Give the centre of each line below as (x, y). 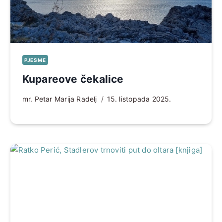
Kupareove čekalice (73, 79)
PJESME (35, 60)
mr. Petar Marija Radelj (59, 99)
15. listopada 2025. (139, 99)
